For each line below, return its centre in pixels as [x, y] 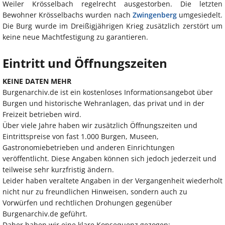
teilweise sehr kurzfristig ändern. [58, 170]
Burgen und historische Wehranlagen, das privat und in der [103, 103]
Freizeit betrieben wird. [42, 115]
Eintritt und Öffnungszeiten [85, 63]
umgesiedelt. [200, 15]
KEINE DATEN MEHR [37, 81]
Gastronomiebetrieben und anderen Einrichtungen [89, 148]
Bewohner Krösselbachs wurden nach [68, 15]
